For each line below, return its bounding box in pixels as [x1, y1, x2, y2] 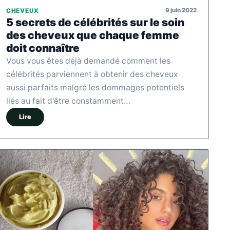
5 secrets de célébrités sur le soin [6, 15, 184, 29]
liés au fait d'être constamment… [6, 95, 130, 106]
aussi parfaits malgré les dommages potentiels [6, 82, 184, 92]
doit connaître [6, 41, 80, 54]
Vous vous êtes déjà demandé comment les [6, 55, 170, 66]
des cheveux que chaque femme [6, 28, 179, 42]
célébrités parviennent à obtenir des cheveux [6, 69, 178, 79]
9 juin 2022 [165, 7, 197, 14]
